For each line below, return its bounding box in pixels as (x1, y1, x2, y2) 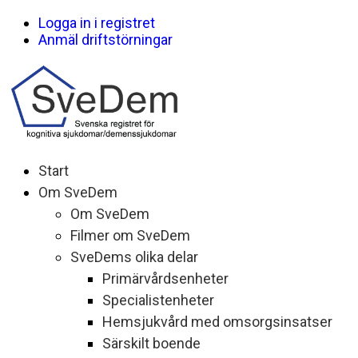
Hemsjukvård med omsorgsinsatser (102, 313, 332, 330)
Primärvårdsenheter (102, 270, 229, 287)
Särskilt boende (102, 335, 201, 352)
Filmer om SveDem (70, 227, 190, 244)
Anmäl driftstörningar (38, 31, 173, 48)
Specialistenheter (102, 292, 214, 308)
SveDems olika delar (70, 249, 198, 265)
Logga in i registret (38, 14, 155, 31)
